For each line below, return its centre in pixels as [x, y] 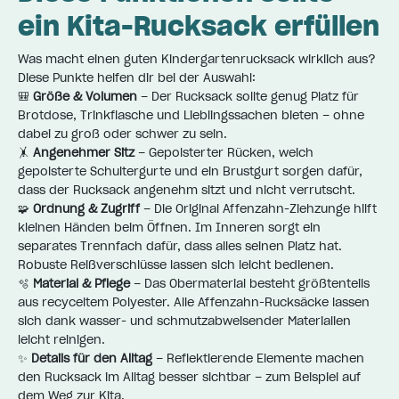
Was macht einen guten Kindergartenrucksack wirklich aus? [197, 59]
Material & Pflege [81, 283]
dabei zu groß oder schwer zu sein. [122, 134]
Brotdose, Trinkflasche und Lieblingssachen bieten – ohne [191, 115]
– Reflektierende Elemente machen [258, 358]
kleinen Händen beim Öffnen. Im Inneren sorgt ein [169, 227]
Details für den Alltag [92, 358]
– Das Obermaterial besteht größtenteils [250, 283]
